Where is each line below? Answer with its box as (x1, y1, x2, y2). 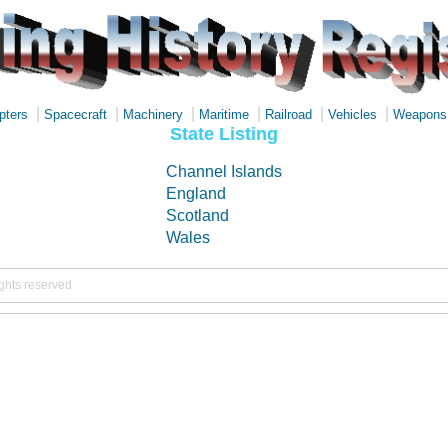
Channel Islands (166, 163, 282, 180)
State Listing (170, 123, 278, 144)
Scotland (166, 207, 229, 224)
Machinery (123, 107, 183, 122)
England (166, 185, 226, 202)
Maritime (199, 107, 249, 122)
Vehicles (328, 107, 377, 122)
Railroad (265, 107, 312, 122)
